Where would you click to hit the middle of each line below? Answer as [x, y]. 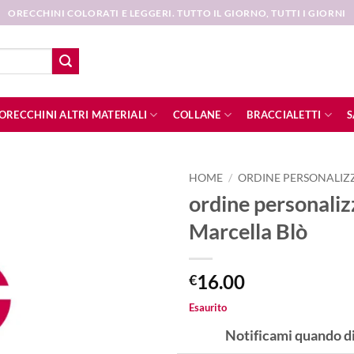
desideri [132, 260]
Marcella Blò [248, 231]
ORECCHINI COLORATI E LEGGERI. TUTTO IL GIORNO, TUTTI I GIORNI [177, 13]
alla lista [132, 232]
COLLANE [197, 115]
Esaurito [208, 307]
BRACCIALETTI [284, 115]
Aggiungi [132, 217]
